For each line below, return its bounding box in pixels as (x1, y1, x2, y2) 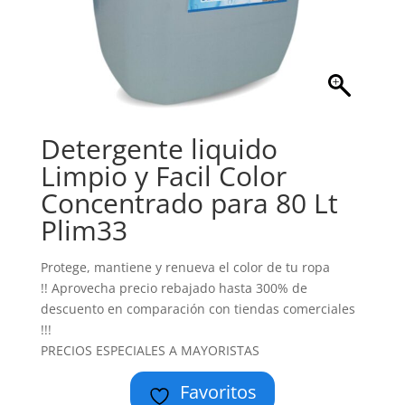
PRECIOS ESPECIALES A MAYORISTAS (40, 342, 259, 359)
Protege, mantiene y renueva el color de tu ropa (40, 259, 330, 276)
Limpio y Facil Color (40, 157, 287, 194)
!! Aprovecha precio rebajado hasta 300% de (40, 279, 307, 297)
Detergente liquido (40, 130, 278, 167)
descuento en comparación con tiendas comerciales (40, 300, 355, 317)
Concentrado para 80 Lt (40, 184, 338, 221)
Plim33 (40, 212, 127, 249)
